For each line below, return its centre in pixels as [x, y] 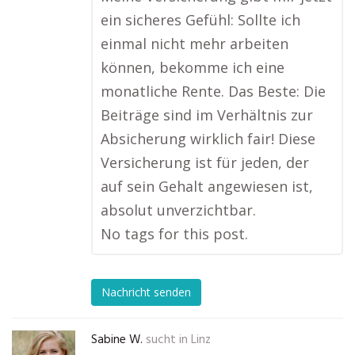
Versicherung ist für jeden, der [205, 162]
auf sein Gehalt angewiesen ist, [207, 186]
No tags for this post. [174, 234]
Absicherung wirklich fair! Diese [208, 139]
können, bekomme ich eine [193, 67]
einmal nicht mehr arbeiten [195, 44]
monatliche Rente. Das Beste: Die [213, 91]
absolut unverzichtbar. [178, 210]
